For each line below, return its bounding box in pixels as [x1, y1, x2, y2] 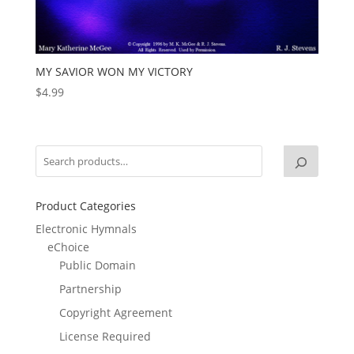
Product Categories [35, 198, 136, 213]
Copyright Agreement [58, 304, 172, 320]
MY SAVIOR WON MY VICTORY [35, 64, 193, 80]
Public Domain [58, 257, 136, 273]
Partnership [58, 281, 122, 296]
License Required [58, 328, 151, 344]
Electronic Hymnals [35, 220, 137, 236]
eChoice [47, 239, 89, 254]
